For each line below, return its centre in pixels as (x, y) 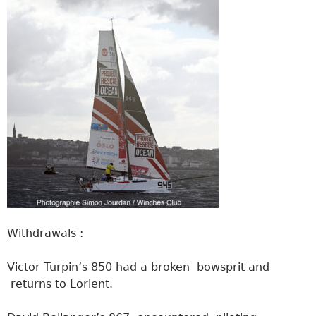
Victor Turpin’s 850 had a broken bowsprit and (138, 267)
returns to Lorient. (60, 284)
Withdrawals (42, 233)
